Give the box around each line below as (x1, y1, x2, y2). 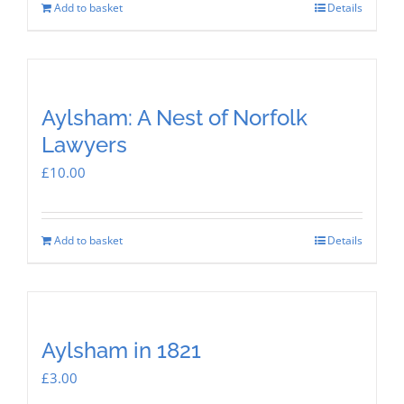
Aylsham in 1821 (41, 336, 201, 363)
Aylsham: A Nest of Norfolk (41, 104, 308, 131)
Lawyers (41, 131, 127, 158)
